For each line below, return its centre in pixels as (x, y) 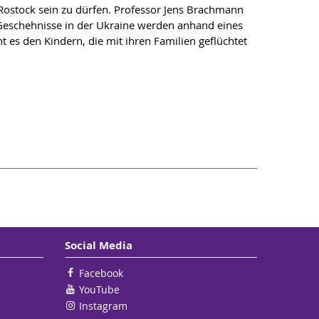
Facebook (101, 273)
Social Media (99, 245)
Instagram (103, 306)
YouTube (99, 289)
